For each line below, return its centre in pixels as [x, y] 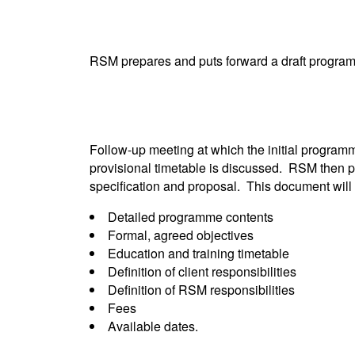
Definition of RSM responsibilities [201, 290]
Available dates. [153, 326]
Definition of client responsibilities [202, 271]
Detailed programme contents [190, 217]
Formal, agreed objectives [180, 235]
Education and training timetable [198, 253]
